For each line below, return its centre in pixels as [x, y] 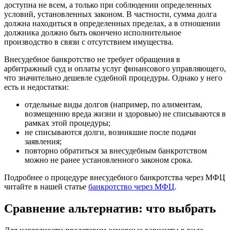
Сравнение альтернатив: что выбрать [110, 209]
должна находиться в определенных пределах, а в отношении [112, 24]
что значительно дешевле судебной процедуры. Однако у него [113, 78]
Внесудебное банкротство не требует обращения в [92, 60]
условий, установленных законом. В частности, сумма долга [110, 14]
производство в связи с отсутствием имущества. [89, 42]
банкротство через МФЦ [131, 187]
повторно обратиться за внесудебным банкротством [116, 151]
